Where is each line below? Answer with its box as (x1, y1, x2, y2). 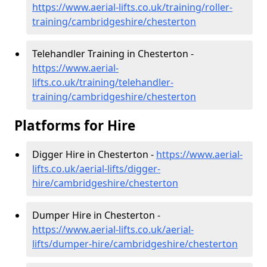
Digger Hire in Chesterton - (32, 148, 156, 162)
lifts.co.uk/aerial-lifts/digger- (32, 162, 160, 176)
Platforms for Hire (14, 116, 135, 135)
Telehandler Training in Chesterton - (32, 47, 194, 61)
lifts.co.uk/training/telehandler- (32, 76, 173, 89)
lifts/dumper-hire (32, 237, 110, 251)
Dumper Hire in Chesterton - (32, 209, 160, 222)
